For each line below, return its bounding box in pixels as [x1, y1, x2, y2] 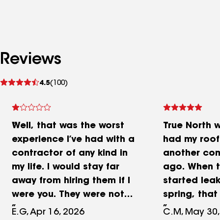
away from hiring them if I [12, 177, 130, 186]
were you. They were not [12, 191, 124, 200]
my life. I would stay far [12, 163, 119, 172]
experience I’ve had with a [12, 136, 135, 145]
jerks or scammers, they [12, 204, 123, 214]
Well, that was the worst [12, 122, 124, 131]
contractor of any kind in [12, 149, 128, 159]
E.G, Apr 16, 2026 [12, 208, 84, 218]
